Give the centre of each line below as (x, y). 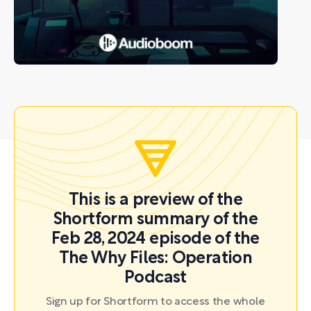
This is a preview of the (155, 201)
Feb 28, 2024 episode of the (155, 239)
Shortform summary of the (155, 220)
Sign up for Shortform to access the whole (155, 302)
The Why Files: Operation (155, 259)
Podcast (155, 278)
